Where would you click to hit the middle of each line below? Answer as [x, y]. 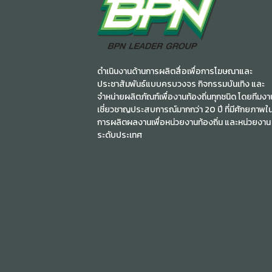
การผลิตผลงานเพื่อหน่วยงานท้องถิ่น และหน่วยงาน [184, 122]
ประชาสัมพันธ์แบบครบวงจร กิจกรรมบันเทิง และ [181, 84]
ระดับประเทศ [120, 135]
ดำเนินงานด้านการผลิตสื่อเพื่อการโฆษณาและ [175, 71]
